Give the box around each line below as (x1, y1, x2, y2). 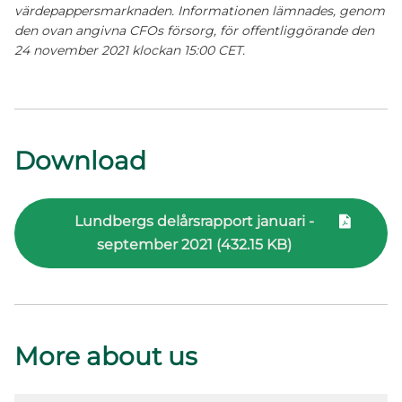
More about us (14, 341, 197, 371)
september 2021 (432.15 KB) (96, 236, 292, 253)
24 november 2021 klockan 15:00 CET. (14, 42, 245, 58)
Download (14, 145, 146, 176)
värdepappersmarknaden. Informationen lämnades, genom (14, 3, 385, 19)
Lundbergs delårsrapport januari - (74, 213, 314, 230)
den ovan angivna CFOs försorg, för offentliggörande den (14, 22, 374, 39)
